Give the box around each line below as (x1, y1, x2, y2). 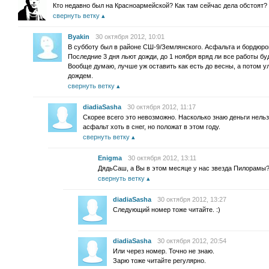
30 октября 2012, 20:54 (157, 237, 226, 244)
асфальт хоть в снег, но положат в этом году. (83, 123, 220, 130)
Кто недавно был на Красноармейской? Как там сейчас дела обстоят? (53, 2, 267, 9)
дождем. (68, 72, 93, 79)
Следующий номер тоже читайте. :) (113, 206, 220, 213)
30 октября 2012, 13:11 (128, 154, 196, 162)
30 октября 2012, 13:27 (157, 196, 226, 203)
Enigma (98, 154, 122, 162)
